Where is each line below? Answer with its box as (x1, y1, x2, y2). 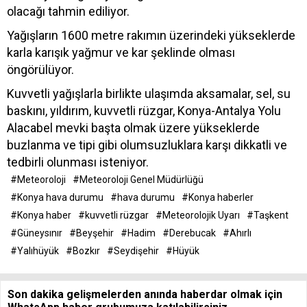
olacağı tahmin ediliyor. (7, 3, 130, 19)
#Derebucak (162, 227, 216, 238)
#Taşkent (247, 209, 288, 221)
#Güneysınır (10, 227, 62, 238)
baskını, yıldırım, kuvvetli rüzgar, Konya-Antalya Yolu (7, 103, 281, 118)
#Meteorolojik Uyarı (156, 209, 240, 221)
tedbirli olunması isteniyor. (7, 154, 149, 169)
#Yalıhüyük (10, 245, 59, 256)
